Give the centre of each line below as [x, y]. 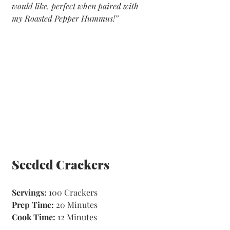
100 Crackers [73, 192]
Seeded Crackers [61, 164]
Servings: [30, 192]
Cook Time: [34, 217]
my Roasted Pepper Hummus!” [65, 18]
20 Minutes [78, 204]
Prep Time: [34, 204]
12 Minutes [76, 217]
